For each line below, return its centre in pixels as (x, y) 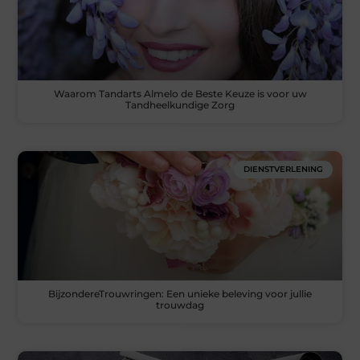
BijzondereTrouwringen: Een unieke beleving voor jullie (180, 293)
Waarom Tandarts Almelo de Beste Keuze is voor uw (180, 93)
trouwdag (180, 305)
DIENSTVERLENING (283, 169)
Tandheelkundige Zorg (180, 104)
